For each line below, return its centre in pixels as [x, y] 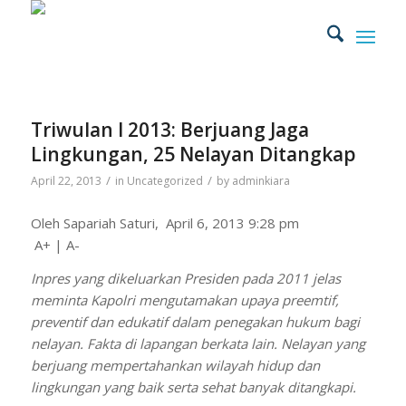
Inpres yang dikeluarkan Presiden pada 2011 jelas [185, 278]
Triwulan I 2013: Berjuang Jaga [169, 130]
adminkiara [261, 181]
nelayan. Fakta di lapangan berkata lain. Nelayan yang [198, 343]
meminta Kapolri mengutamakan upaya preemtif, [184, 300]
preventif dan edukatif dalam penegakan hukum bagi [195, 321]
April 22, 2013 [66, 181]
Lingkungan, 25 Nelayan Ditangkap [193, 154]
